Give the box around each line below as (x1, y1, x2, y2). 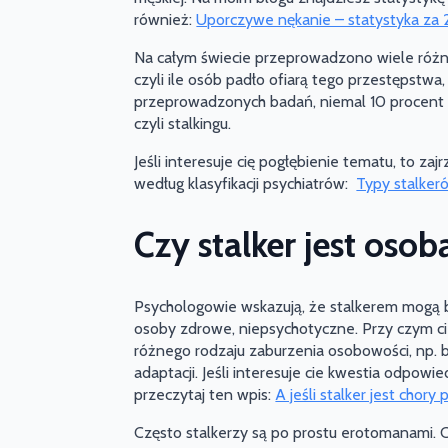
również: (134, 10, 197, 30)
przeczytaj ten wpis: (134, 384, 276, 404)
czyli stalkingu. (134, 114, 232, 134)
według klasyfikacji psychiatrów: (134, 174, 357, 194)
